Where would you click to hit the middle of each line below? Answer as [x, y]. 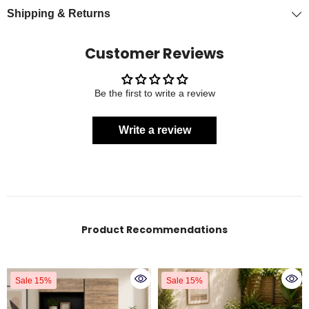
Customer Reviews [154, 54]
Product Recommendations [154, 230]
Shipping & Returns [59, 14]
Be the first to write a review [154, 93]
